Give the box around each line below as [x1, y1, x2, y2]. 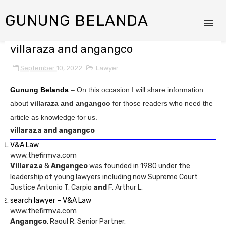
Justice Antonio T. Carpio [10, 183, 93, 192]
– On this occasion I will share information [69, 86, 203, 94]
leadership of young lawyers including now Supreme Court [10, 173, 198, 181]
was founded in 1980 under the [88, 162, 190, 171]
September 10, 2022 [20, 64, 82, 72]
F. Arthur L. [107, 183, 143, 192]
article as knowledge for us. [10, 113, 97, 121]
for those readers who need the [112, 99, 213, 107]
